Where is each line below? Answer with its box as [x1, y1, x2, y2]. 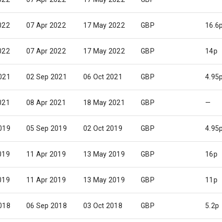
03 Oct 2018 [83, 202, 122, 210]
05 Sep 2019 [26, 124, 67, 132]
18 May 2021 [83, 99, 125, 107]
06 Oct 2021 [83, 73, 122, 81]
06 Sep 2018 [26, 202, 67, 210]
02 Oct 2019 [83, 124, 122, 132]
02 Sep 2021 [26, 73, 67, 81]
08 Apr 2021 [26, 99, 66, 107]
